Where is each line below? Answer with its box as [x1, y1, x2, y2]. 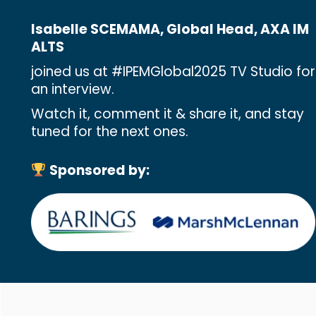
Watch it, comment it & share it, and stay [31, 104, 305, 123]
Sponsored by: [46, 160, 150, 180]
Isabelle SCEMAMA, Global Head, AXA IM [31, 19, 310, 39]
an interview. [31, 79, 115, 99]
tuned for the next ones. [31, 121, 189, 141]
